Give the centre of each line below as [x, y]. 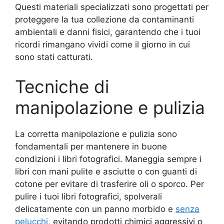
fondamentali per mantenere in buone [91, 147]
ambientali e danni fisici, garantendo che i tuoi [108, 32]
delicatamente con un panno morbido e [95, 209]
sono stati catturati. [54, 57]
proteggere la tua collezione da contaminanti [104, 19]
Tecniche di [62, 87]
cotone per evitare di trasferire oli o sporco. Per [109, 184]
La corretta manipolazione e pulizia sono [96, 134]
